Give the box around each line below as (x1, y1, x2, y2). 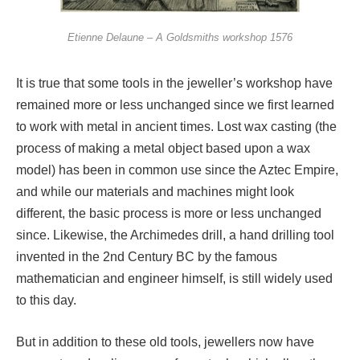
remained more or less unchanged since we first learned (16, 98, 334, 112)
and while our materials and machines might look (16, 185, 294, 199)
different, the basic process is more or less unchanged (16, 207, 321, 221)
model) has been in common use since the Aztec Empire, (16, 163, 338, 178)
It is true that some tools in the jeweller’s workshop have (16, 76, 333, 91)
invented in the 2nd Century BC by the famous (16, 250, 277, 264)
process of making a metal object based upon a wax (16, 141, 310, 156)
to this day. (16, 293, 76, 308)
